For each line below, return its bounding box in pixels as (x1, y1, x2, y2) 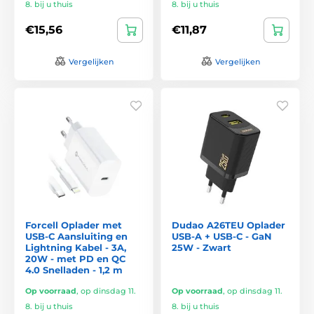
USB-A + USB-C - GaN (172, 230, 272, 242)
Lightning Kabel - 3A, (25, 241, 126, 253)
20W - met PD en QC (25, 252, 125, 264)
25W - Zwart (172, 241, 231, 253)
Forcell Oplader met (25, 219, 122, 231)
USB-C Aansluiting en (25, 230, 128, 242)
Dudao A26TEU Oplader (172, 219, 285, 231)
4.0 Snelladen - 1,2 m (25, 264, 123, 275)
